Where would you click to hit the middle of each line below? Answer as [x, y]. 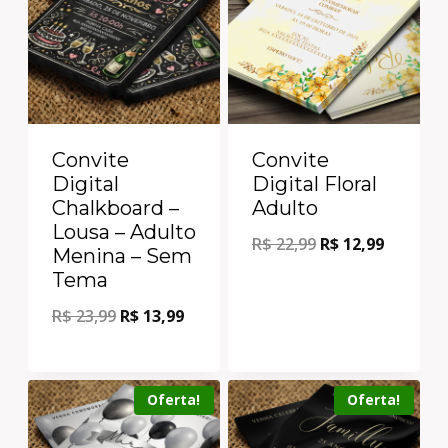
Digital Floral [314, 183]
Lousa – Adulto [124, 231]
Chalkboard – [115, 207]
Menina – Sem [122, 255]
